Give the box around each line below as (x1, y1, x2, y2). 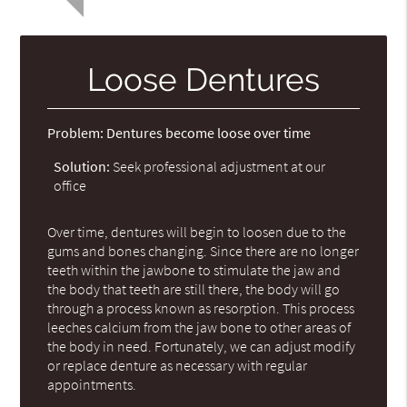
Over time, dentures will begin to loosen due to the (47, 222, 347, 241)
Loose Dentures (87, 60, 320, 98)
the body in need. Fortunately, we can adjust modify (47, 336, 356, 355)
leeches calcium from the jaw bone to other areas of (47, 317, 352, 336)
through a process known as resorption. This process (47, 298, 355, 317)
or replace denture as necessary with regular (47, 355, 308, 374)
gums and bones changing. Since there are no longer (47, 241, 360, 260)
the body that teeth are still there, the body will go (47, 279, 341, 298)
